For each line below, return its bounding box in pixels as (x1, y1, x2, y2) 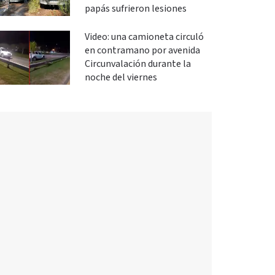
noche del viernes (84, 71, 157, 84)
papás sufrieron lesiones (84, 2, 187, 15)
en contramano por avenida (84, 44, 200, 57)
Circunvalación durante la (84, 58, 191, 71)
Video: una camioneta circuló (84, 31, 204, 44)
